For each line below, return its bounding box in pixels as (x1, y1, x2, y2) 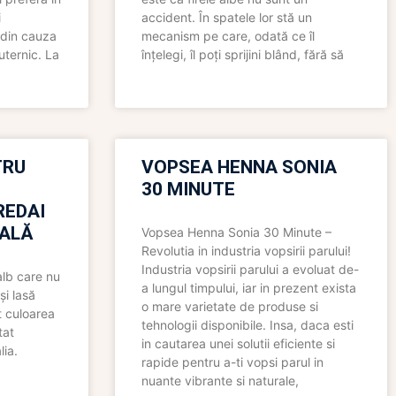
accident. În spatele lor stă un (141, 10, 312, 26)
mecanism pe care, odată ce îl (141, 28, 315, 44)
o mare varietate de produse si (141, 299, 318, 315)
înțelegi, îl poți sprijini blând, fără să (141, 47, 344, 63)
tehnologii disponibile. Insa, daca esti (141, 317, 354, 333)
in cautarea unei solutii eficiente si (141, 336, 335, 352)
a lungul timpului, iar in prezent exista (141, 280, 356, 296)
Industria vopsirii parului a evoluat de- (141, 262, 359, 278)
